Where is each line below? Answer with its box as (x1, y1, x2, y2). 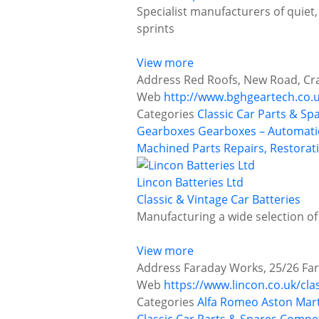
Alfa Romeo (197, 294, 258, 310)
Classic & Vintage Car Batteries (137, 192, 300, 208)
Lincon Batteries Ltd (137, 174, 244, 191)
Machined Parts (137, 140, 221, 157)
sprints (137, 21, 174, 37)
